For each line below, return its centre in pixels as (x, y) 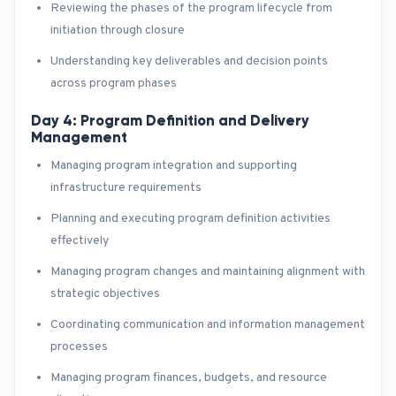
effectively (80, 241)
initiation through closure (118, 30)
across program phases (114, 84)
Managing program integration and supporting (174, 166)
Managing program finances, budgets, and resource (189, 378)
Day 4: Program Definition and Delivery (170, 120)
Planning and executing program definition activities (190, 219)
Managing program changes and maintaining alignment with (208, 272)
